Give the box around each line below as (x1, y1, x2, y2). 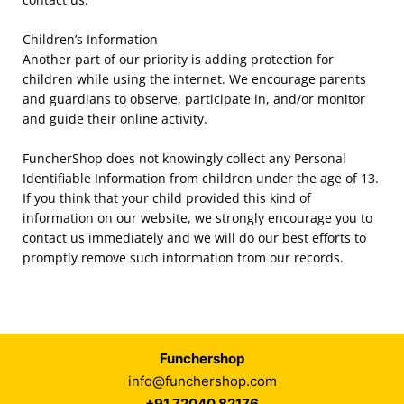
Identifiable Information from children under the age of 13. (23, 170, 379, 188)
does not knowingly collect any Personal (106, 150, 346, 168)
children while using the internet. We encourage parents (23, 69, 366, 87)
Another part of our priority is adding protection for (23, 50, 334, 68)
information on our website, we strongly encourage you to (23, 209, 372, 227)
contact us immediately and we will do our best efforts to (23, 229, 366, 247)
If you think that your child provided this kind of (23, 189, 311, 207)
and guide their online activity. (23, 109, 207, 127)
